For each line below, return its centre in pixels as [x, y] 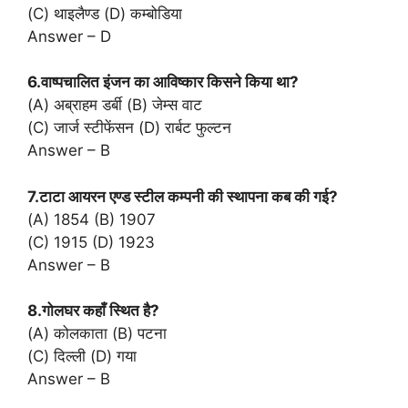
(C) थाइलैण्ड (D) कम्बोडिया [105, 13]
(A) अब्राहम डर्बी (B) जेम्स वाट [115, 105]
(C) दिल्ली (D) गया [82, 357]
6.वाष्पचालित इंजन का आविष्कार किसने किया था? [163, 82]
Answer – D [69, 36]
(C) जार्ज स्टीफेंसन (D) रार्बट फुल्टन [129, 128]
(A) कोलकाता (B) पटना [97, 334]
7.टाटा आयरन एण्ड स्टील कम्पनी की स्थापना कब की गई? [183, 196]
